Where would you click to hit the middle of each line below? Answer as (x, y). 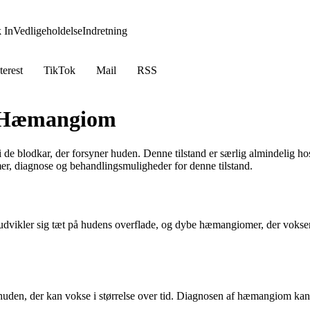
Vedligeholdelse (48, 31)
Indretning (105, 31)
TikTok (60, 70)
